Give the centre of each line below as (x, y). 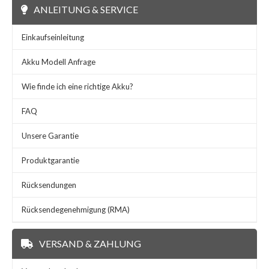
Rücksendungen (49, 185)
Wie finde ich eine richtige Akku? (77, 86)
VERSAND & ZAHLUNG (90, 243)
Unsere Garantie (50, 135)
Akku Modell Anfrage (59, 62)
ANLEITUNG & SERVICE (86, 9)
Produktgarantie (50, 160)
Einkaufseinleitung (53, 37)
